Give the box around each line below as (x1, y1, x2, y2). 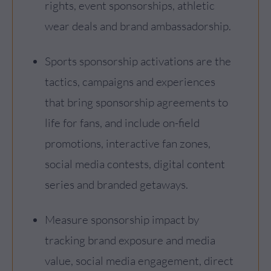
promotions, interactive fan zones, (45, 136, 211, 151)
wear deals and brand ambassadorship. (45, 19, 231, 33)
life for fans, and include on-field (45, 116, 200, 130)
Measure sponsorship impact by (45, 212, 199, 227)
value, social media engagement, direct (45, 253, 233, 268)
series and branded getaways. (45, 177, 188, 192)
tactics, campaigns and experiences (45, 74, 215, 89)
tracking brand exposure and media (45, 233, 215, 247)
